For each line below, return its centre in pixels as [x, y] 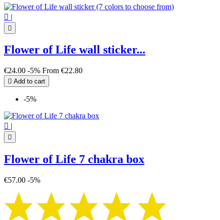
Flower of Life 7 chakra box [74, 159]
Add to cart [28, 82]
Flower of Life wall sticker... [75, 50]
